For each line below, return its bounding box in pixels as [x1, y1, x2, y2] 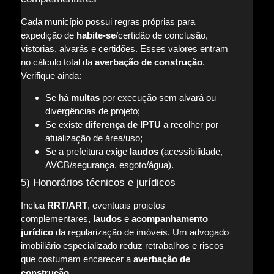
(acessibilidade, [158, 146, 223, 157]
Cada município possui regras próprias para [20, 16, 195, 27]
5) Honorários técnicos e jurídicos [20, 176, 176, 188]
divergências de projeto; [45, 105, 140, 116]
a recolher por [160, 119, 218, 130]
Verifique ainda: [20, 70, 81, 81]
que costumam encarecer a [20, 253, 133, 264]
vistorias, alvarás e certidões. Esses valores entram [20, 43, 228, 54]
